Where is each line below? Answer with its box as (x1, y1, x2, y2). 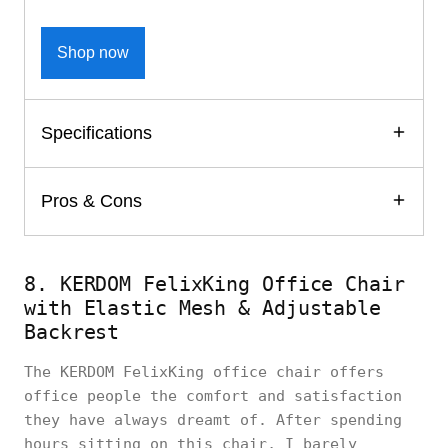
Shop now (57, 43, 129, 61)
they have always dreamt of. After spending (24, 410, 402, 429)
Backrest (24, 319, 120, 344)
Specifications (41, 122, 152, 143)
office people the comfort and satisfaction (24, 386, 402, 405)
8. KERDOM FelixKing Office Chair (24, 271, 405, 296)
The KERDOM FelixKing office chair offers (24, 362, 384, 381)
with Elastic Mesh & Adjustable (24, 295, 381, 320)
